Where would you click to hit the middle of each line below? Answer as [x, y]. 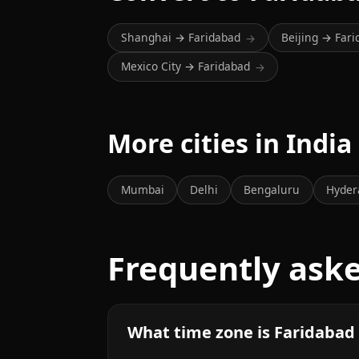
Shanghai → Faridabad [180, 38]
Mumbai [142, 189]
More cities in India [230, 143]
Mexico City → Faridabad [185, 67]
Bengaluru [272, 189]
